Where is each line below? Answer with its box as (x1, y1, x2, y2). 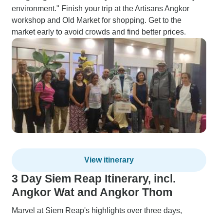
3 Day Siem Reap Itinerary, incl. (12, 172, 176, 185)
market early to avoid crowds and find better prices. (12, 28, 186, 36)
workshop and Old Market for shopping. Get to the (12, 16, 182, 24)
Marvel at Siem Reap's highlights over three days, (12, 206, 182, 215)
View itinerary (84, 156, 134, 164)
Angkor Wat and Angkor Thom (12, 186, 172, 199)
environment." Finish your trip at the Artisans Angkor (12, 4, 189, 13)
